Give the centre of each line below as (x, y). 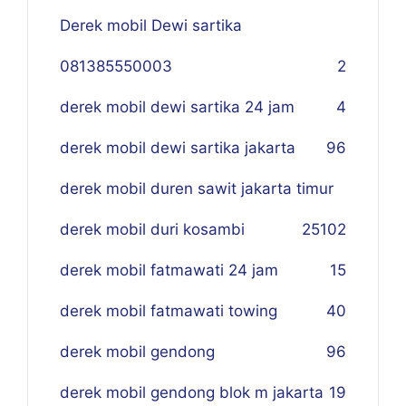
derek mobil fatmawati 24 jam (169, 271)
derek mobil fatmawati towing (169, 311)
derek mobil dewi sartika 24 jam (177, 107)
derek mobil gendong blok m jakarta (192, 393)
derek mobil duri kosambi (152, 230)
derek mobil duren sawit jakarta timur (197, 189)
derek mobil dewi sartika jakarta (178, 148)
